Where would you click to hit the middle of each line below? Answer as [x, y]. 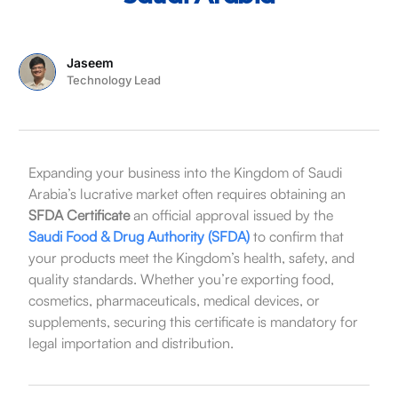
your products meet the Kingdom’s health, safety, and [191, 257]
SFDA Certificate [79, 215]
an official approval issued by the [231, 215]
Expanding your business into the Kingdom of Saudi [185, 172]
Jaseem [91, 63]
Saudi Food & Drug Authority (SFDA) [139, 236]
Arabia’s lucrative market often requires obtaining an [187, 193]
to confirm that [296, 236]
